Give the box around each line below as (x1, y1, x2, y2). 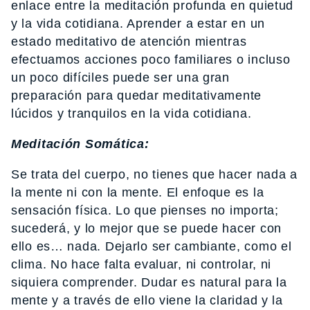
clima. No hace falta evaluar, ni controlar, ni (11, 257, 272, 272)
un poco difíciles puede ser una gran (11, 71, 230, 85)
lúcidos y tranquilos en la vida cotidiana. (11, 107, 252, 121)
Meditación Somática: (11, 137, 149, 152)
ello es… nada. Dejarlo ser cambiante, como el (11, 239, 292, 254)
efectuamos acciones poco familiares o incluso (11, 53, 291, 67)
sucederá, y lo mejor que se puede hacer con (11, 221, 282, 236)
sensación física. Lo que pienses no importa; (11, 203, 279, 218)
